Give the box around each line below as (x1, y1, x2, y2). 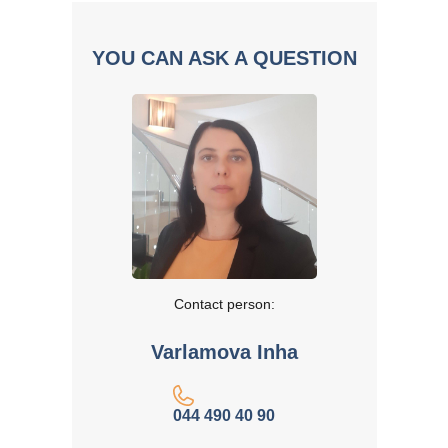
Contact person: (173, 295, 275, 312)
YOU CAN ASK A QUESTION (91, 46, 357, 69)
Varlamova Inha (150, 340, 298, 363)
